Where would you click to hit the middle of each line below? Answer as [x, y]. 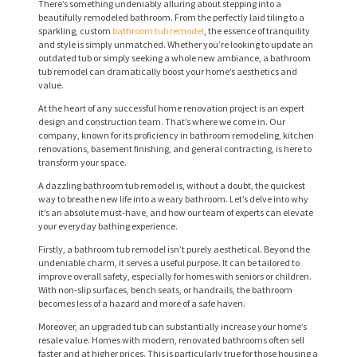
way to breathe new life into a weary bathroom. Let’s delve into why [173, 198]
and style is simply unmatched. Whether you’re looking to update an [176, 44]
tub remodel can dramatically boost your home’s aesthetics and [168, 71]
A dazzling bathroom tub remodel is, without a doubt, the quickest [172, 185]
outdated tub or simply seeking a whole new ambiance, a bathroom [175, 57]
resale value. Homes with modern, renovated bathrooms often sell [171, 339]
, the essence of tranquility [257, 30]
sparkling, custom [75, 30]
